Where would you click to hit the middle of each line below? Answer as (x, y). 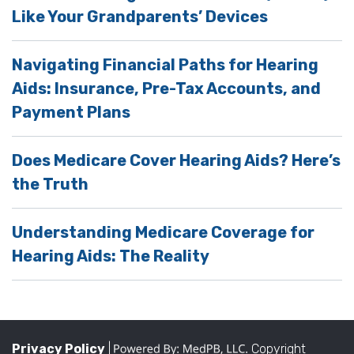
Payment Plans (71, 112)
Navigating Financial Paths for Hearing (165, 64)
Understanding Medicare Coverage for (163, 232)
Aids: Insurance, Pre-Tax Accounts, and (166, 88)
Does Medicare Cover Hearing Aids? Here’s (176, 160)
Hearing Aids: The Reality (111, 256)
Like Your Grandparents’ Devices (140, 16)
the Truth (50, 184)
